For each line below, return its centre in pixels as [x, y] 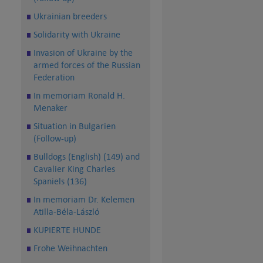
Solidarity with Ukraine [77, 35]
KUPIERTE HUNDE [67, 230]
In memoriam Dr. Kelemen [84, 200]
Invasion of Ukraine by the [83, 53]
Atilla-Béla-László [66, 212]
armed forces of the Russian [87, 65]
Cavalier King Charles [74, 169]
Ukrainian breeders [70, 16]
